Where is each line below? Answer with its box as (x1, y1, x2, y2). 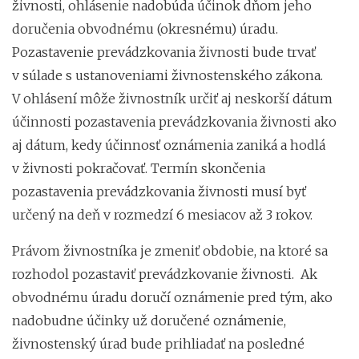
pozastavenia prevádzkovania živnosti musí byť (12, 183, 306, 200)
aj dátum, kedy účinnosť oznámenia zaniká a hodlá (12, 136, 325, 153)
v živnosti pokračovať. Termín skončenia (12, 159, 265, 176)
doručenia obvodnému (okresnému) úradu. (12, 20, 278, 37)
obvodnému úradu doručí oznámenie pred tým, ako (12, 288, 333, 305)
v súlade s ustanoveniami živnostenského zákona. (12, 67, 323, 83)
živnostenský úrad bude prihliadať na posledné (12, 335, 305, 352)
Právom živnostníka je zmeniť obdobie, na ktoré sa (12, 242, 328, 259)
